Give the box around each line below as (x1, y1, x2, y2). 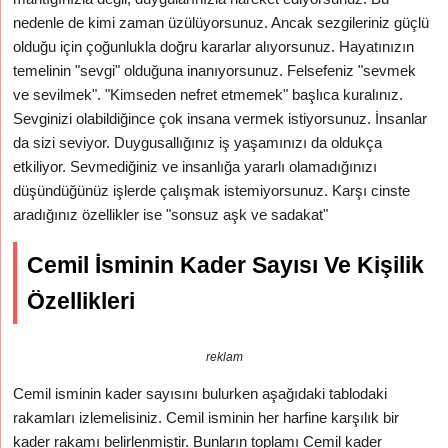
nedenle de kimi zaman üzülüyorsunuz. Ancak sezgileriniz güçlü (13, 14, 430, 31)
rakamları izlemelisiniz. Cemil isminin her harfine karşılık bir (13, 409, 400, 426)
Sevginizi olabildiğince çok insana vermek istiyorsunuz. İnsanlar (13, 110, 428, 127)
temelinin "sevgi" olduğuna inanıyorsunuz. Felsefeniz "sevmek (13, 62, 417, 79)
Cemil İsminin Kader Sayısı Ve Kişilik (27, 252, 425, 278)
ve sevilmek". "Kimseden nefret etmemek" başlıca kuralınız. (13, 86, 404, 103)
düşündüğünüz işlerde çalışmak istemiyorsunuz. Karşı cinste (13, 182, 411, 199)
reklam (205, 350, 243, 364)
